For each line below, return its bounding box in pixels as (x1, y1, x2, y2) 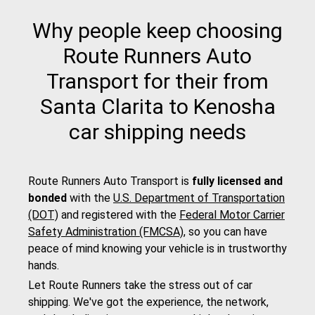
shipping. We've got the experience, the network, (28, 295, 269, 309)
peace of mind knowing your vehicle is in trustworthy (28, 242, 287, 256)
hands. (28, 259, 59, 273)
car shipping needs (69, 120, 246, 145)
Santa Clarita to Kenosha (39, 94, 276, 120)
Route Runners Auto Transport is (28, 174, 192, 188)
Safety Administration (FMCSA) (28, 225, 184, 239)
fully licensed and (192, 174, 283, 188)
